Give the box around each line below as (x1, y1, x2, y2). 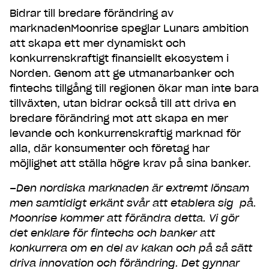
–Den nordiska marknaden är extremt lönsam (10, 182, 249, 195)
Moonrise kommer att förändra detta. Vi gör (10, 212, 239, 225)
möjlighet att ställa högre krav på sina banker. (10, 157, 251, 170)
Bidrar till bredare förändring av (10, 7, 174, 20)
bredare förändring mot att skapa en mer (10, 112, 228, 125)
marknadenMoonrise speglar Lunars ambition (10, 22, 249, 35)
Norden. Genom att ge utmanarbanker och (10, 67, 234, 80)
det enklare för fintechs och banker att (10, 227, 215, 240)
